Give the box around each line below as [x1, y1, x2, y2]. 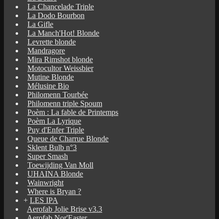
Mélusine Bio [27, 81, 69, 90]
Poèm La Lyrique [27, 116, 81, 125]
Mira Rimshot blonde [27, 55, 93, 64]
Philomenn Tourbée [27, 90, 88, 99]
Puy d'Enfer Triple [27, 125, 84, 134]
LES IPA [30, 196, 58, 204]
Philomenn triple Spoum [27, 99, 102, 108]
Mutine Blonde [27, 72, 74, 81]
